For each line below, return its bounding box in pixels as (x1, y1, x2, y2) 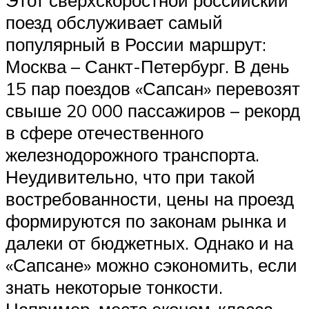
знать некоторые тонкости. (6, 276, 223, 299)
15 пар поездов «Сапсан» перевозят (6, 77, 300, 100)
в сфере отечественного (6, 121, 203, 144)
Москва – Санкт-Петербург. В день (6, 55, 290, 78)
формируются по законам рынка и (6, 210, 287, 232)
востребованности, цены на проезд (6, 188, 294, 210)
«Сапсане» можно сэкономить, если (6, 254, 297, 277)
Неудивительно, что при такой (6, 166, 255, 188)
